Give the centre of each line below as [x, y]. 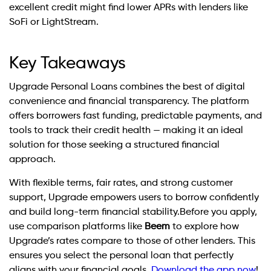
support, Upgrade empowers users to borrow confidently [134, 198]
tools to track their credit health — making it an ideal [126, 131]
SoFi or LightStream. [54, 23]
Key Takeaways [67, 64]
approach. [32, 160]
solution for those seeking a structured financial [114, 145]
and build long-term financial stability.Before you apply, [133, 212]
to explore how [204, 227]
